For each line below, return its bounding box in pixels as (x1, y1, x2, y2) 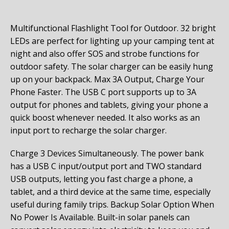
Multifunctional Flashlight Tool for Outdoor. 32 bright (10, 22, 216, 34)
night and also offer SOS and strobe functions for (10, 48, 199, 59)
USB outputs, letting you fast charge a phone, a (10, 173, 193, 185)
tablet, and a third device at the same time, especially (10, 186, 211, 197)
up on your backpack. (10, 73, 94, 85)
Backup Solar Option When (110, 198, 214, 210)
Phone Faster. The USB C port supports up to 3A (10, 86, 196, 98)
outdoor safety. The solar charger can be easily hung (10, 60, 213, 72)
